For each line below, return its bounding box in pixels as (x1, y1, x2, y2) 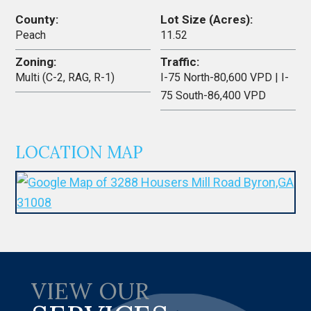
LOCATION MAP (15, 142, 144, 163)
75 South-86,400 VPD (160, 89, 267, 102)
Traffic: (160, 55, 200, 69)
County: (15, 12, 59, 26)
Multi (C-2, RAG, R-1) (15, 71, 115, 84)
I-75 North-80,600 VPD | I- (160, 71, 289, 84)
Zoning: (15, 55, 57, 69)
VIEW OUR (31, 276, 149, 305)
